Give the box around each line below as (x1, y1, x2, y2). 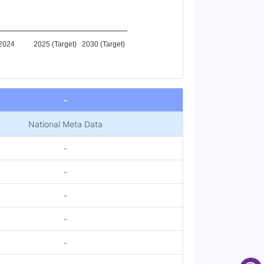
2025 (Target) (33, 40, 77, 48)
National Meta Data (28, 119, 103, 129)
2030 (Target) (81, 40, 125, 48)
